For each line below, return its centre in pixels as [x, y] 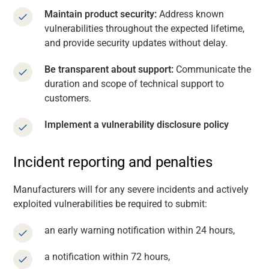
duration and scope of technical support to [134, 83]
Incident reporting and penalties [113, 162]
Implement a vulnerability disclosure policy [137, 124]
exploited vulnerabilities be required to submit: [110, 204]
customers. [68, 98]
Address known [191, 14]
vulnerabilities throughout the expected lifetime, [145, 28]
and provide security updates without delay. [136, 43]
